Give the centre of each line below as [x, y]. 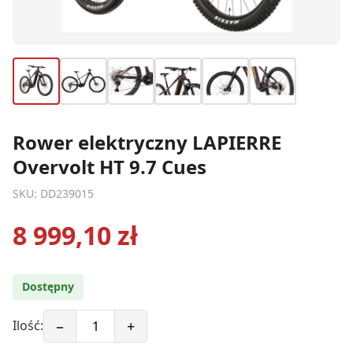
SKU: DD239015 [53, 193]
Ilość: [28, 326]
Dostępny [48, 287]
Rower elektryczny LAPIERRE [147, 142]
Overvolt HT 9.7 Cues [110, 166]
